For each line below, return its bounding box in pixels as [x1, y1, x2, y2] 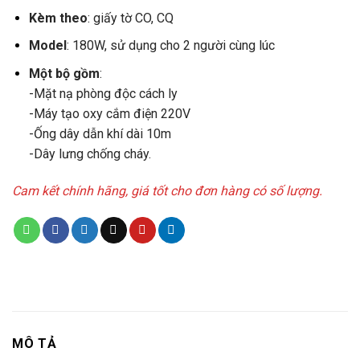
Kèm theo [28, 10, 88, 26]
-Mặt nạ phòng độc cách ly [28, 85, 178, 101]
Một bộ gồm [28, 65, 100, 81]
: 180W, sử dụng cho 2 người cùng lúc [66, 38, 275, 54]
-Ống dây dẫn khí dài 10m [28, 125, 171, 141]
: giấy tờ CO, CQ [87, 10, 174, 26]
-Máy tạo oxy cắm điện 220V [28, 105, 190, 121]
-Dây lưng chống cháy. [28, 145, 151, 162]
